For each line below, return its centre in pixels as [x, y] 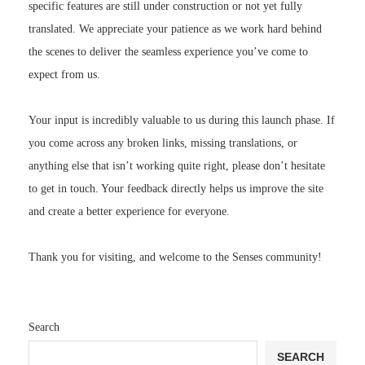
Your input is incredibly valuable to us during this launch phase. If [182, 121]
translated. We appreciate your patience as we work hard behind [175, 29]
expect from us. [64, 75]
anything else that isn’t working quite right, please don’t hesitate [177, 166]
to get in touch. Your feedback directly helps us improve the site [176, 189]
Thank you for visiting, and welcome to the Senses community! [175, 257]
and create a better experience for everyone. [129, 212]
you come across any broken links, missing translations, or [163, 143]
